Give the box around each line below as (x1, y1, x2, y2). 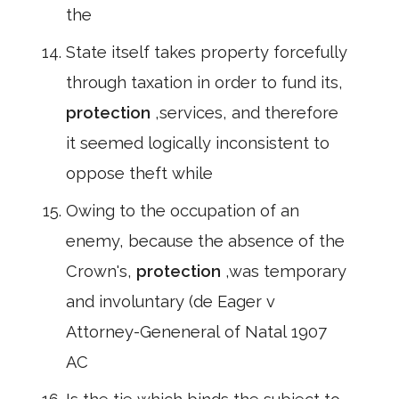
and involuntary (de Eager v (66, 292, 275, 311)
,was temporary (225, 262, 346, 281)
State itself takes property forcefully (66, 43, 347, 61)
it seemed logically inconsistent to (66, 134, 330, 152)
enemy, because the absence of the (66, 232, 345, 250)
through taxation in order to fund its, (66, 73, 343, 92)
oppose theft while (66, 164, 213, 183)
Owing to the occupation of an (66, 201, 299, 220)
